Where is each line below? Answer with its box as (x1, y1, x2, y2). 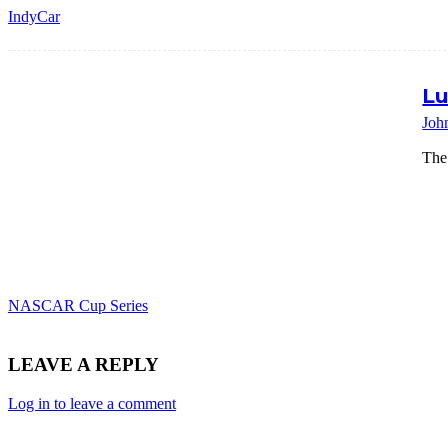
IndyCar (8, 8, 60, 26)
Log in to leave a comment (8, 394, 176, 412)
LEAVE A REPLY (8, 353, 159, 375)
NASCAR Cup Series (8, 297, 148, 315)
